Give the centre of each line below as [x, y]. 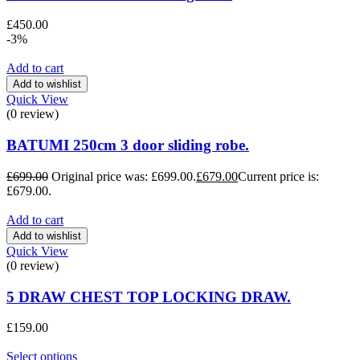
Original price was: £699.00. [124, 176]
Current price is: [278, 176]
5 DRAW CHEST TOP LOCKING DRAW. [149, 297]
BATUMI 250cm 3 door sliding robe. [128, 145]
